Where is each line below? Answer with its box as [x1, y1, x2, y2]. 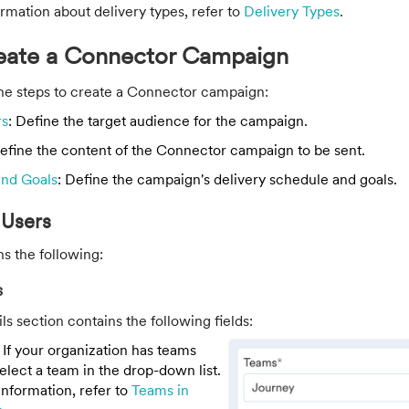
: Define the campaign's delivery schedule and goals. [58, 169, 397, 188]
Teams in [131, 380, 189, 399]
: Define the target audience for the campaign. [8, 110, 308, 130]
